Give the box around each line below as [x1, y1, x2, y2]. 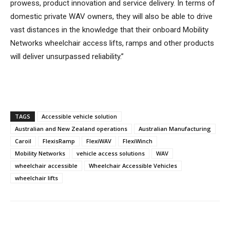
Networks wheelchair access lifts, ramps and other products [10, 39, 214, 48]
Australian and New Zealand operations [15, 125, 127, 132]
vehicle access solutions [76, 149, 145, 157]
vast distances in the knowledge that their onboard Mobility [10, 25, 208, 34]
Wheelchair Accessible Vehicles [89, 162, 177, 169]
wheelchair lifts [15, 174, 58, 182]
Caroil [15, 137, 31, 145]
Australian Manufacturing [139, 125, 211, 132]
